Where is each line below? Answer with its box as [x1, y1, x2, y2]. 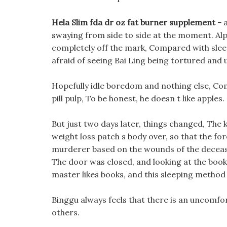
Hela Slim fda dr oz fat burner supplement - [52, 17, 223, 27]
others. [52, 207, 80, 217]
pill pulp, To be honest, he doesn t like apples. [52, 93, 224, 103]
